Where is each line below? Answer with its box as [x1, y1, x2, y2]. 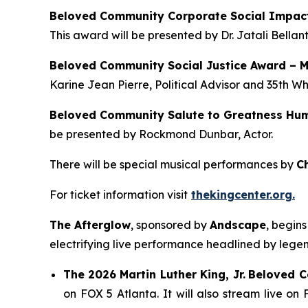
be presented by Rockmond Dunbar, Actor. [49, 126, 273, 141]
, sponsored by [131, 217, 210, 232]
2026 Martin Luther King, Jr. [87, 267, 245, 281]
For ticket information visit [49, 187, 188, 201]
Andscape [210, 217, 266, 232]
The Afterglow [49, 217, 131, 232]
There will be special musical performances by [49, 157, 296, 171]
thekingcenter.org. [191, 187, 295, 201]
